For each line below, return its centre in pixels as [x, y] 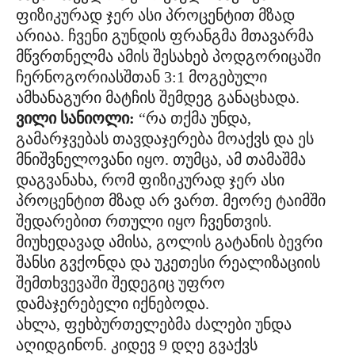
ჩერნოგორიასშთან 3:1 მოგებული [141, 77]
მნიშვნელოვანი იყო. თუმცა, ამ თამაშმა [161, 159]
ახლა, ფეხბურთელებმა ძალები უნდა [154, 324]
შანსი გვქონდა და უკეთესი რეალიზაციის [168, 262]
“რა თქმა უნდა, [195, 118]
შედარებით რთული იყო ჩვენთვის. [144, 221]
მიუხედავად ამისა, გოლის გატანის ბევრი [169, 242]
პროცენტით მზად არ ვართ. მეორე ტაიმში [171, 200]
